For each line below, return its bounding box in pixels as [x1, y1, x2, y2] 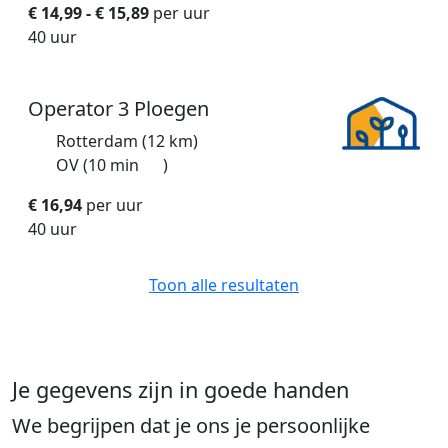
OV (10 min [56, 154, 143, 177]
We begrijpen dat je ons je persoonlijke [12, 412, 370, 440]
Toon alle [149, 274, 221, 297]
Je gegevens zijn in [12, 375, 204, 405]
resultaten [221, 274, 299, 297]
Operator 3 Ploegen [28, 95, 209, 123]
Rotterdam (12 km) [56, 130, 198, 153]
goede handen [204, 375, 349, 405]
